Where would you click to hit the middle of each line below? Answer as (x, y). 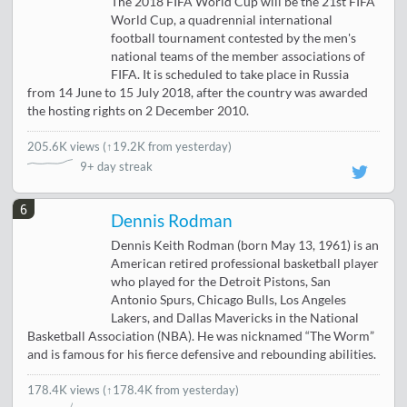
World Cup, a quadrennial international (222, 20)
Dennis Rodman (172, 221)
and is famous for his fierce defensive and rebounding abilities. (202, 355)
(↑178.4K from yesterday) (171, 390)
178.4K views (65, 390)
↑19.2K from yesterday (168, 147)
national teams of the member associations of (238, 57)
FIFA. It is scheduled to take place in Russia (230, 75)
